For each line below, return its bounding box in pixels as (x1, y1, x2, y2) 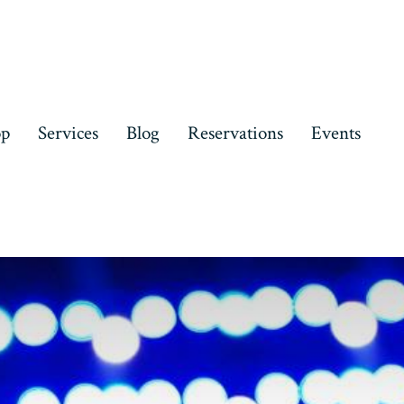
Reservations (187, 121, 283, 146)
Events (310, 121, 361, 146)
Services (37, 121, 98, 146)
